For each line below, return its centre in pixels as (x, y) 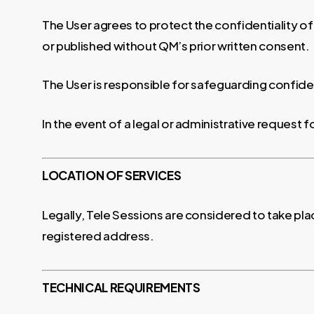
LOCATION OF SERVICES (112, 175)
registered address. (98, 235)
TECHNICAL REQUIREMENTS (121, 287)
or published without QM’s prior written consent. (176, 45)
